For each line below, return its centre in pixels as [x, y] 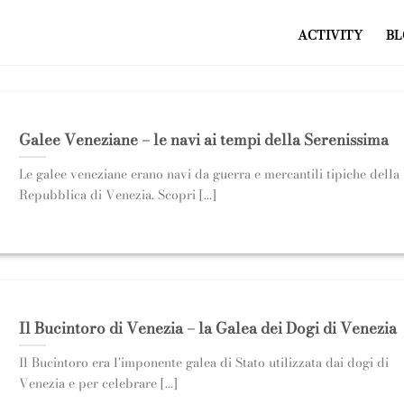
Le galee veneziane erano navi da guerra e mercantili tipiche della [209, 174]
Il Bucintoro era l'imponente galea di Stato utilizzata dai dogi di [203, 363]
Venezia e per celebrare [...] [98, 384]
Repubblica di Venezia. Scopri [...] [117, 195]
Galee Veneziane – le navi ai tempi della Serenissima [203, 139]
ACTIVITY [330, 35]
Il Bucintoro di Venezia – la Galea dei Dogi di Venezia [207, 328]
